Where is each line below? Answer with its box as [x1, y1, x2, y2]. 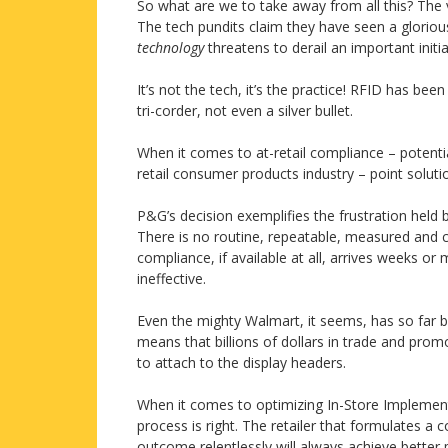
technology [137, 38, 204, 58]
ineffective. [137, 269, 206, 289]
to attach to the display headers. [137, 353, 346, 373]
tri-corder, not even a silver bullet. [137, 101, 353, 121]
